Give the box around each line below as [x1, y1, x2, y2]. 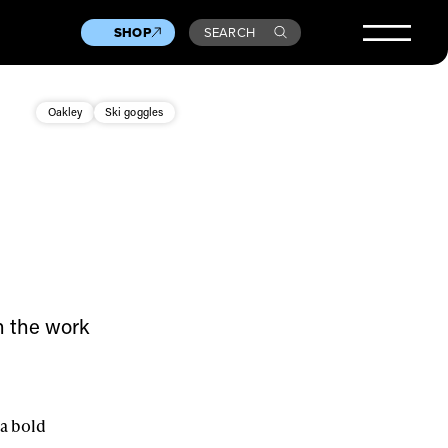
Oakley [47, 104, 83, 120]
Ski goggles [104, 104, 164, 120]
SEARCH [203, 22, 256, 42]
